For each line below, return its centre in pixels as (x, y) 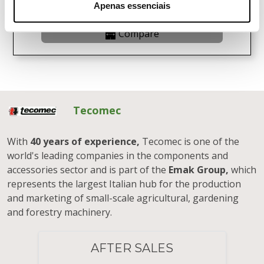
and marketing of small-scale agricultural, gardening (123, 198)
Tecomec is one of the (189, 141)
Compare (138, 33)
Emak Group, (199, 169)
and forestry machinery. (60, 212)
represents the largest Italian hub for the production (124, 184)
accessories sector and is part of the (88, 169)
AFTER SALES (132, 248)
